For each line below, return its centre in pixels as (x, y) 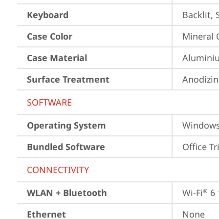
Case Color (50, 36)
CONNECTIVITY (58, 170)
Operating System (66, 125)
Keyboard (48, 15)
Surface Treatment (68, 79)
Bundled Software (66, 147)
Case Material (57, 58)
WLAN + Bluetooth (67, 193)
